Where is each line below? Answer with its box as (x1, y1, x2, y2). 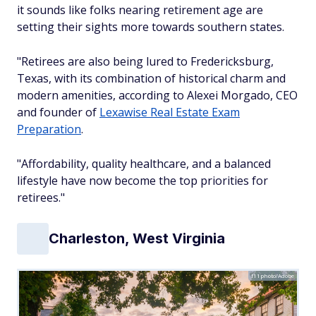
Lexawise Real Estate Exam (99, 104, 240, 120)
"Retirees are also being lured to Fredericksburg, (17, 53, 274, 69)
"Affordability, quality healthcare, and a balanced (17, 155, 271, 171)
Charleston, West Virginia (49, 230, 225, 248)
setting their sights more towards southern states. (17, 18, 284, 35)
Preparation (17, 121, 81, 137)
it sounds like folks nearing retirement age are (17, 1, 263, 18)
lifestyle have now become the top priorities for (17, 172, 268, 188)
